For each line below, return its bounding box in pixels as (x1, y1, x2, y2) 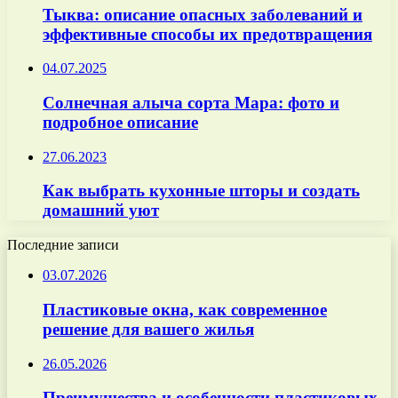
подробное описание (43, 113, 198, 132)
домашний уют (43, 201, 159, 220)
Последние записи (7, 237, 119, 253)
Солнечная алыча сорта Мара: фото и (43, 93, 339, 113)
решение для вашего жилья (43, 319, 254, 338)
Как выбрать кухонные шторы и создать (43, 181, 360, 201)
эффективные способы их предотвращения (43, 24, 372, 44)
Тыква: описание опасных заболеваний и (43, 4, 362, 24)
